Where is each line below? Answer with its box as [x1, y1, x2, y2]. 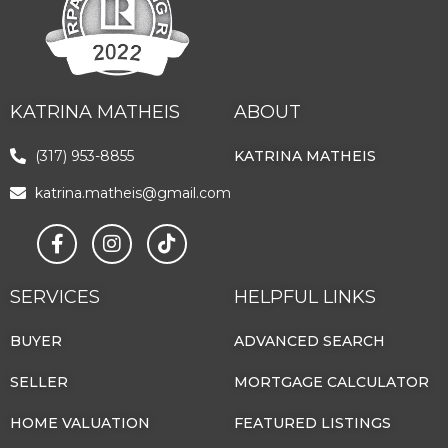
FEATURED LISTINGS [234, 413, 391, 432]
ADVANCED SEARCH [234, 331, 385, 350]
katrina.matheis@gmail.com [35, 183, 231, 202]
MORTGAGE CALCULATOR [234, 372, 429, 391]
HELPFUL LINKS [234, 285, 376, 308]
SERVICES [10, 285, 100, 308]
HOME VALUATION [10, 413, 150, 432]
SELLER [10, 372, 68, 391]
